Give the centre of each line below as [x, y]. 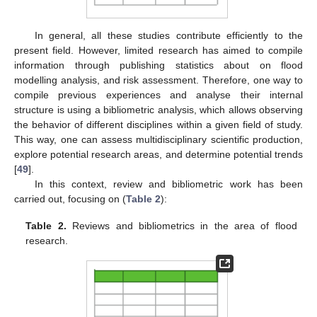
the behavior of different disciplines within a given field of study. [158, 124]
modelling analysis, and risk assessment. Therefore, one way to [158, 80]
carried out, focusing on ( [70, 198]
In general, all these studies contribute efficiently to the [168, 35]
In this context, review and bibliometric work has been [168, 184]
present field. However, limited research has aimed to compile [158, 50]
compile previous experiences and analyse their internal [158, 94]
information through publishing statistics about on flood [158, 65]
